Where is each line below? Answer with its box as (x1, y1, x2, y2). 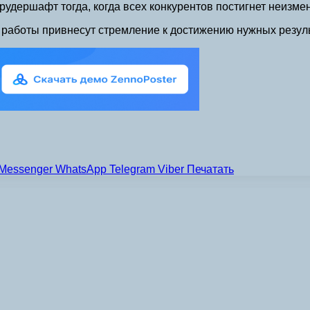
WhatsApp (55, 163, 107, 175)
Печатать (187, 163, 234, 175)
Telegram (109, 163, 155, 175)
